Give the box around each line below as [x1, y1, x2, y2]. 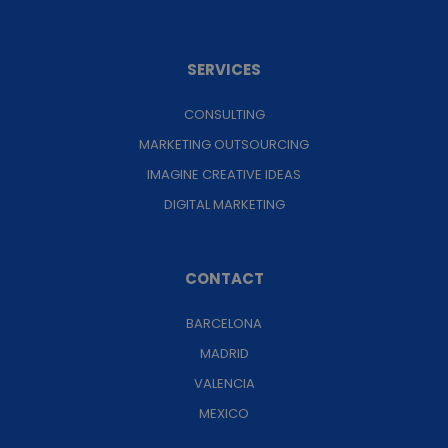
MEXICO [199, 404, 249, 424]
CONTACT [184, 268, 264, 290]
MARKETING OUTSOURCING [139, 135, 309, 155]
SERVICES [187, 59, 261, 81]
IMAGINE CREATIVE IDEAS [147, 165, 301, 185]
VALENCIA [193, 374, 255, 394]
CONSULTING [183, 105, 265, 125]
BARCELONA [186, 314, 262, 334]
